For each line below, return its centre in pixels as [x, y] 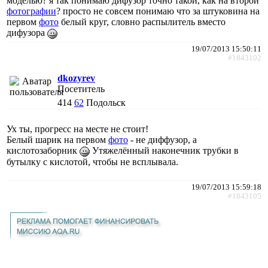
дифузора [27, 32]
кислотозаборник [43, 150]
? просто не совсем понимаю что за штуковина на [158, 11]
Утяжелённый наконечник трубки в [164, 150]
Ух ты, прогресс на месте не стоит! [77, 129]
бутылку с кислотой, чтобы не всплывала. [92, 162]
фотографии [31, 11]
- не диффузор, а [162, 139]
